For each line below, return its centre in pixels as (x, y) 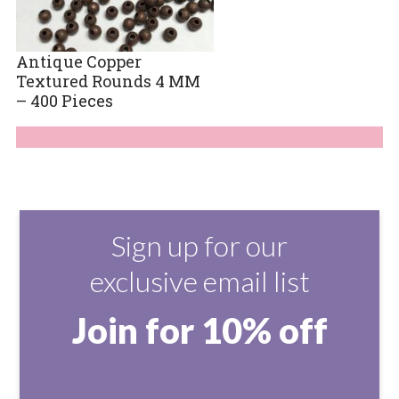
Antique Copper (78, 61)
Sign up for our (199, 245)
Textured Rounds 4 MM (108, 81)
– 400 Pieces (64, 100)
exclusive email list (199, 281)
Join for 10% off (199, 330)
